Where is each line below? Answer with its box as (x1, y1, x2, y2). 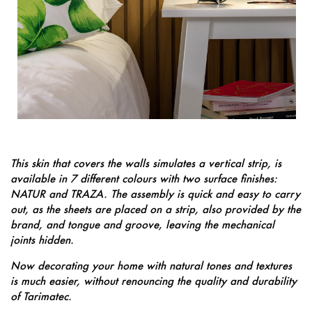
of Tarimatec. (10, 289, 72, 304)
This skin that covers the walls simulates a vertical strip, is (10, 156, 281, 171)
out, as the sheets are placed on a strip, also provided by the (10, 202, 301, 217)
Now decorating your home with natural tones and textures (10, 258, 292, 273)
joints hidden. (10, 233, 77, 247)
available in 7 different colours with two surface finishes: (10, 171, 277, 186)
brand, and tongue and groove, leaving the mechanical (10, 217, 274, 232)
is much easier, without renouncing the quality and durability (10, 274, 297, 288)
